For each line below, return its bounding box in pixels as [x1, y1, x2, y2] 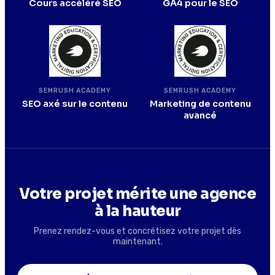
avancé [184, 109, 217, 121]
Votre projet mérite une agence [19, 184, 256, 203]
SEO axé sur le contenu [22, 98, 128, 109]
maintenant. [112, 236, 163, 247]
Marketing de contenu [149, 98, 251, 109]
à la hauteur [94, 201, 181, 220]
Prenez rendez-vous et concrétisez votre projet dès [34, 225, 241, 236]
